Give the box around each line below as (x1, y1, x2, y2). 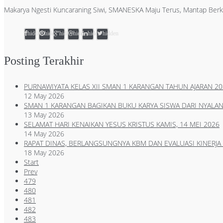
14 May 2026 (24, 128, 64, 138)
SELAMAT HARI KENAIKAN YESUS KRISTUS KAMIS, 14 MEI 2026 (24, 119, 220, 129)
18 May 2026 (24, 147, 64, 157)
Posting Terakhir (4, 54, 84, 67)
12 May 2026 (24, 91, 64, 101)
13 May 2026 (24, 110, 64, 119)
